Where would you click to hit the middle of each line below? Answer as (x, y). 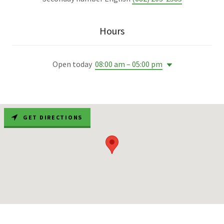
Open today (72, 64)
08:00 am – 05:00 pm (129, 64)
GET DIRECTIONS (53, 117)
